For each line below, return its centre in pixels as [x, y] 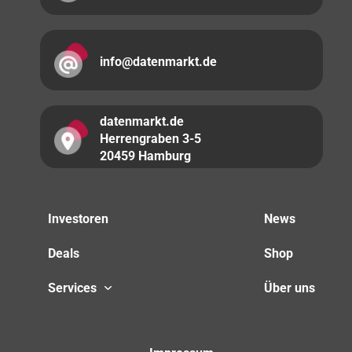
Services [72, 288]
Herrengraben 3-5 [150, 138]
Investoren [78, 219]
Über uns [290, 288]
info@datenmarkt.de [158, 62]
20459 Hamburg [145, 156]
